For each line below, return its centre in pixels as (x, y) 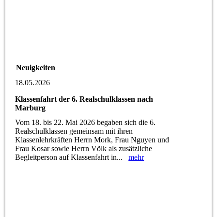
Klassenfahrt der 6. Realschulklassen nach (84, 99)
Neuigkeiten (36, 68)
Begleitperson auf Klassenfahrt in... (72, 157)
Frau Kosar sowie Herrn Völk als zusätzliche (84, 148)
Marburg (31, 108)
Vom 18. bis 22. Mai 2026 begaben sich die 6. (85, 122)
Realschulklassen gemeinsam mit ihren (74, 131)
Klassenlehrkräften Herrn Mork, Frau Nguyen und (92, 139)
